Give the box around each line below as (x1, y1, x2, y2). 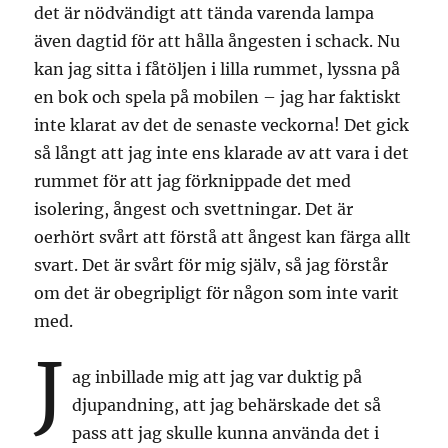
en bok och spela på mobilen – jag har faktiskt (34, 86, 402, 107)
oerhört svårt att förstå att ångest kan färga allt (34, 226, 412, 247)
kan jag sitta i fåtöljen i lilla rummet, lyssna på (34, 58, 401, 79)
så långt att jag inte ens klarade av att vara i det (34, 142, 410, 163)
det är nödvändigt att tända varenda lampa (34, 2, 375, 23)
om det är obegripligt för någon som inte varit (34, 282, 400, 303)
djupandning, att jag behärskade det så (72, 394, 382, 415)
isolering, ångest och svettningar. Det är (34, 198, 354, 219)
